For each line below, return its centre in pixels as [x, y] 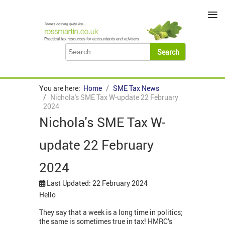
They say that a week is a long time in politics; [111, 212]
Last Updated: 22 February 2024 [97, 183]
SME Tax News [136, 88]
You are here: [61, 88]
